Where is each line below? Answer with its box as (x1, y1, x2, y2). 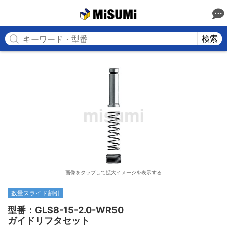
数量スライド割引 (11, 189, 60, 197)
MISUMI (137, 9, 163, 17)
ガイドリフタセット (8, 215, 90, 226)
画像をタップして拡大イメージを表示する (65, 169, 162, 175)
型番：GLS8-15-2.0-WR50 (8, 205, 124, 215)
